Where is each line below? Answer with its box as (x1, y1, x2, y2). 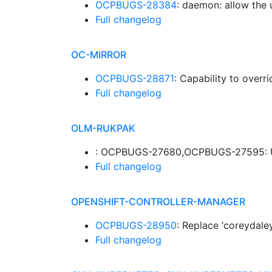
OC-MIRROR (71, 49, 126, 61)
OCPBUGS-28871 (95, 72, 174, 84)
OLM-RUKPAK (71, 122, 135, 134)
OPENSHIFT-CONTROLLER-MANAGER (71, 195, 245, 208)
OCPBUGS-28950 (95, 219, 177, 231)
